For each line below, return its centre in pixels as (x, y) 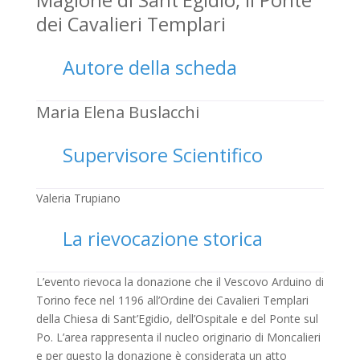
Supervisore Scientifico (163, 155)
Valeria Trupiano (78, 198)
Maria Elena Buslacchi (117, 112)
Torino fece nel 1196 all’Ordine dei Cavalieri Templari (172, 300)
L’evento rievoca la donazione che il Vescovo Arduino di (180, 281)
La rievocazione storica (163, 238)
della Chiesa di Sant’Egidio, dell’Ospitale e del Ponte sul (177, 318)
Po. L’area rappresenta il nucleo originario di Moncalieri (178, 337)
